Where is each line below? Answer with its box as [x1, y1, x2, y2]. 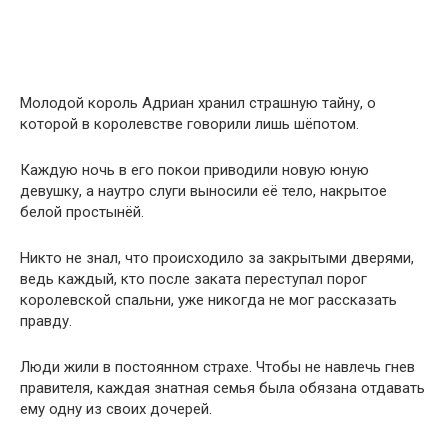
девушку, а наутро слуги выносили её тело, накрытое [20, 181, 387, 200]
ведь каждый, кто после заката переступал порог [20, 269, 367, 288]
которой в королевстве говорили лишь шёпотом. [20, 114, 359, 133]
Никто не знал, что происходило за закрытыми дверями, [20, 248, 414, 267]
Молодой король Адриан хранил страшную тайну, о [20, 93, 376, 112]
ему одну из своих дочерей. [20, 399, 212, 418]
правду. [20, 311, 72, 330]
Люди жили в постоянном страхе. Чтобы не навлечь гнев [20, 357, 415, 376]
